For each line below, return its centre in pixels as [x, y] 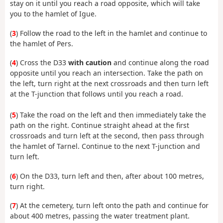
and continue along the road [160, 63]
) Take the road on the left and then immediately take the [111, 115]
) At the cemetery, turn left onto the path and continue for [112, 206]
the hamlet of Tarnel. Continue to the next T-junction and [105, 146]
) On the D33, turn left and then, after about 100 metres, [110, 176]
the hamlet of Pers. [42, 43]
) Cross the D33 [42, 63]
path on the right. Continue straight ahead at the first [100, 125]
